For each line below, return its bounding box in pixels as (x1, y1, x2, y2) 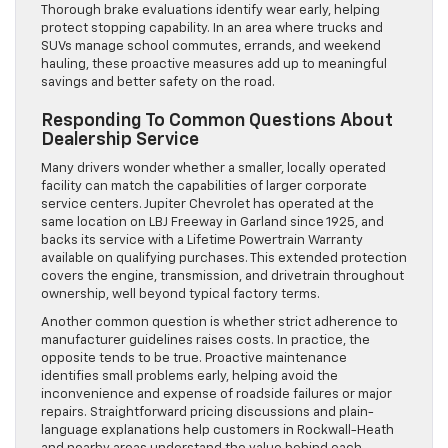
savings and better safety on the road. (41, 76, 275, 90)
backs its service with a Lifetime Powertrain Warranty (41, 234, 363, 248)
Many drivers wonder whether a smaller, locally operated (41, 162, 386, 176)
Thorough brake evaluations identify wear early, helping (41, 4, 380, 18)
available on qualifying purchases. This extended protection (41, 252, 407, 266)
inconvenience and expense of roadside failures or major (41, 388, 392, 402)
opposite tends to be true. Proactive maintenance (41, 352, 347, 366)
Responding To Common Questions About (41, 112, 393, 131)
